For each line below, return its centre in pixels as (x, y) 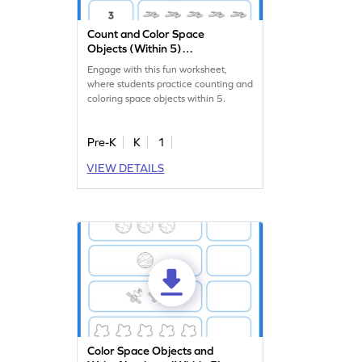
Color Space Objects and (151, 351)
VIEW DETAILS (126, 168)
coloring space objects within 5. (157, 99)
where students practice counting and (170, 84)
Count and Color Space (146, 34)
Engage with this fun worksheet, (158, 70)
